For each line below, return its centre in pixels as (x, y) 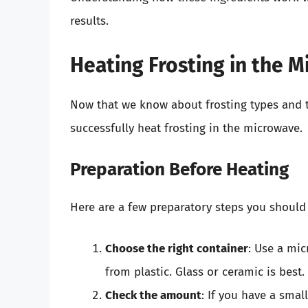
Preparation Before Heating (179, 170)
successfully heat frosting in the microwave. (186, 128)
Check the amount (153, 295)
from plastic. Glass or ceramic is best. (205, 272)
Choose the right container (177, 248)
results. (89, 21)
